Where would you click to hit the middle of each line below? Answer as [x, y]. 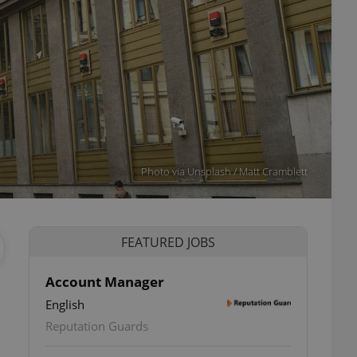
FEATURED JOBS [168, 242]
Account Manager [105, 282]
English [65, 304]
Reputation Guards [97, 326]
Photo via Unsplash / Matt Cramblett [224, 171]
